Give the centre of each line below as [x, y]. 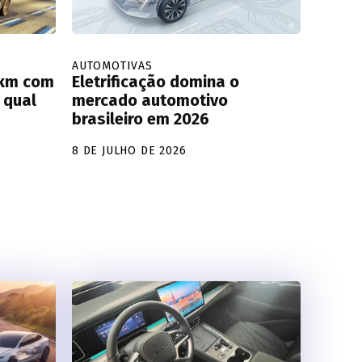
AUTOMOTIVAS [112, 65]
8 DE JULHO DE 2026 [129, 150]
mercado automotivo [150, 100]
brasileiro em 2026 [141, 118]
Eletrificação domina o [156, 81]
